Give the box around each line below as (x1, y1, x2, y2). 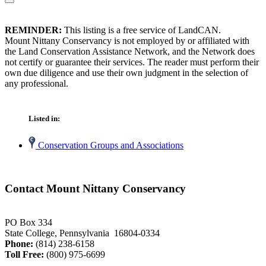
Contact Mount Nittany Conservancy (5, 182, 186, 195)
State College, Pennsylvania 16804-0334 (5, 227, 160, 238)
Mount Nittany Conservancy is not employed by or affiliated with (5, 36, 249, 46)
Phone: (5, 238, 33, 249)
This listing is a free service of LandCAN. (62, 25, 221, 36)
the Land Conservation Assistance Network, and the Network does (5, 46, 255, 57)
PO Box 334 (5, 217, 52, 227)
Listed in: (28, 114, 60, 123)
